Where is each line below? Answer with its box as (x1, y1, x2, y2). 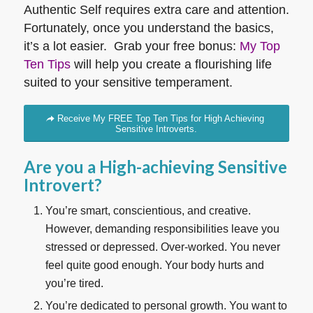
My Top (239, 39, 280, 54)
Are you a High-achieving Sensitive (23, 156, 287, 177)
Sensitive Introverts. (115, 123, 198, 134)
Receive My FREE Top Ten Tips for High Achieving (57, 112, 264, 124)
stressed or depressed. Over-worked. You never (45, 240, 280, 253)
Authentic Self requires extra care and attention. (23, 3, 289, 17)
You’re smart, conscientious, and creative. (45, 204, 251, 217)
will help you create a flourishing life (70, 57, 272, 72)
